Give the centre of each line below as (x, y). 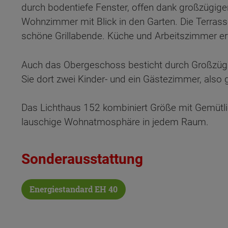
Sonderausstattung (82, 159)
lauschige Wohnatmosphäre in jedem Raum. (115, 122)
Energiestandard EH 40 (74, 189)
